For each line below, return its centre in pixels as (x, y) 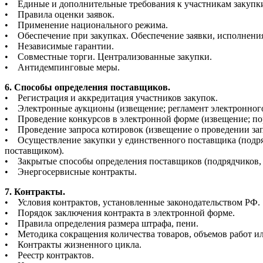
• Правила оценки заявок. (60, 15)
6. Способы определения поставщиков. (87, 87)
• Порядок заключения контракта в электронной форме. (120, 213)
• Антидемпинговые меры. (62, 68)
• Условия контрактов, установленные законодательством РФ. (132, 203)
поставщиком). (34, 151)
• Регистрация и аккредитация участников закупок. (111, 98)
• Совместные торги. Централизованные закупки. (108, 57)
